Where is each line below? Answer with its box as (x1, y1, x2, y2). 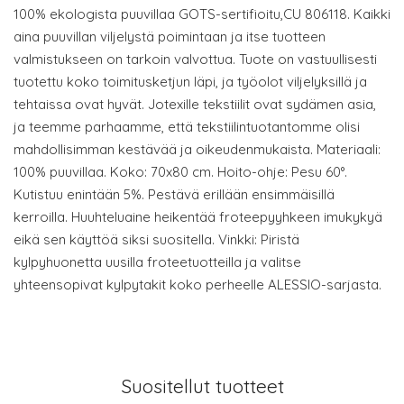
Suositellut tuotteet (120, 374, 284, 399)
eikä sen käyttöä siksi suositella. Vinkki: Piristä (14, 231, 299, 249)
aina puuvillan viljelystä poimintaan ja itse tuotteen (14, 28, 326, 46)
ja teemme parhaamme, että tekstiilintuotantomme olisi (14, 118, 360, 136)
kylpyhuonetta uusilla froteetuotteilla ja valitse (14, 253, 301, 271)
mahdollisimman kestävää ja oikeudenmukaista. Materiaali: (14, 141, 381, 159)
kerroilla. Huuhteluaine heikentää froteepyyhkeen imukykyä (14, 208, 382, 226)
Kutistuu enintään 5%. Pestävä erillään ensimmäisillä (14, 186, 335, 204)
